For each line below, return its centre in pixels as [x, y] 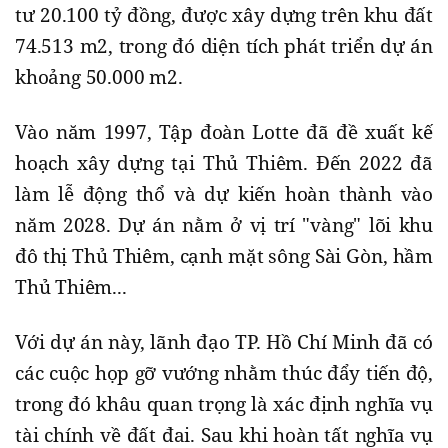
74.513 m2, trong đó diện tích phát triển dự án [224, 45]
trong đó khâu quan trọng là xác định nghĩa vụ [224, 403]
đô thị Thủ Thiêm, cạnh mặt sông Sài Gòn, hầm [224, 255]
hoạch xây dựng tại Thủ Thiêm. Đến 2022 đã [224, 162]
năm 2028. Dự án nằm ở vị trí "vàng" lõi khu [224, 224]
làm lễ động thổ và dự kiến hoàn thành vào [224, 193]
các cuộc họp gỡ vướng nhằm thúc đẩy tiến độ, [224, 372]
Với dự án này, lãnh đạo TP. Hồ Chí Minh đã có [224, 341]
